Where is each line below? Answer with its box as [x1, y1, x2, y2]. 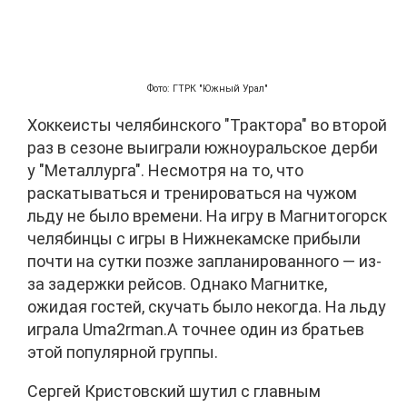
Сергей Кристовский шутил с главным [27, 381, 321, 401]
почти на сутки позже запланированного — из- [27, 251, 382, 271]
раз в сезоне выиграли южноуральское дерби [27, 137, 378, 157]
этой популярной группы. [27, 342, 218, 362]
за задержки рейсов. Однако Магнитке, [27, 273, 327, 293]
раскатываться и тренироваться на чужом [27, 183, 357, 203]
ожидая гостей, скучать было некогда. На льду [27, 296, 386, 316]
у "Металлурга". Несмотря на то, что [27, 160, 303, 180]
